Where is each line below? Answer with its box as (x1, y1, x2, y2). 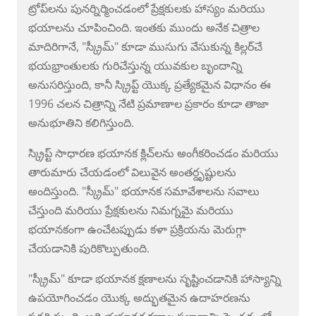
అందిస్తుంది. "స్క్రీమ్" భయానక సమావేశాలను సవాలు (28, 183, 260, 199)
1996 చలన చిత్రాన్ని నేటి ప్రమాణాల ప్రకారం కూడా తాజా (28, 95, 269, 111)
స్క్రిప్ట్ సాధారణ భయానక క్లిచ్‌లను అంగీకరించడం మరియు (28, 145, 279, 161)
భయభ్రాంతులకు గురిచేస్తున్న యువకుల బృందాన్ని (28, 57, 243, 73)
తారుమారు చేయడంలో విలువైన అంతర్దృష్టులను (28, 164, 236, 180)
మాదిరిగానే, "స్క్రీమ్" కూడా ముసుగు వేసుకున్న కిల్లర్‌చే (28, 38, 262, 54)
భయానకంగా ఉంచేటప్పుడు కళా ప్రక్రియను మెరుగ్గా (28, 221, 246, 237)
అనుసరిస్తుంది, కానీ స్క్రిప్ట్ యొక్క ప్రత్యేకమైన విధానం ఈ (28, 76, 271, 92)
